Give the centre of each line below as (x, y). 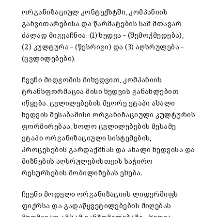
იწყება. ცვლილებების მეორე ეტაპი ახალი (99, 103)
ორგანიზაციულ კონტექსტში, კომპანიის (95, 12)
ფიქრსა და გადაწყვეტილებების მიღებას (97, 206)
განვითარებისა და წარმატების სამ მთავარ (102, 24)
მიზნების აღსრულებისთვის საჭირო (87, 161)
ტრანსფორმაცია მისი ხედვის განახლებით (101, 92)
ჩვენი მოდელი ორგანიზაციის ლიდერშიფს (100, 194)
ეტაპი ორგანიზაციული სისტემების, (87, 138)
